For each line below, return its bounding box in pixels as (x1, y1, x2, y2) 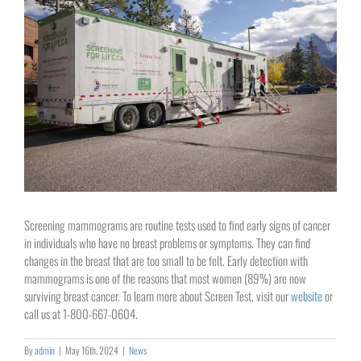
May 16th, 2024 (65, 342, 118, 357)
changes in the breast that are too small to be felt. (24, 251, 227, 269)
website (291, 286, 322, 305)
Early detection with (227, 251, 308, 269)
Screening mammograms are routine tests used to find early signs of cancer (24, 215, 330, 234)
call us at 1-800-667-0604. (24, 304, 138, 322)
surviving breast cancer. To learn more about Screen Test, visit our (24, 286, 291, 305)
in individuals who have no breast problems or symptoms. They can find (24, 233, 310, 251)
